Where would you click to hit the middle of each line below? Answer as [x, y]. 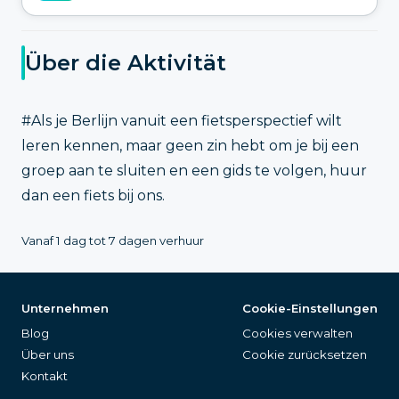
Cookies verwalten [297, 333]
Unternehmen [65, 308]
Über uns [48, 354]
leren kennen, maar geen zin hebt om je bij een [190, 145]
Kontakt [45, 375]
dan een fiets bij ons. [93, 195]
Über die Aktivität [126, 63]
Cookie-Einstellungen [310, 308]
